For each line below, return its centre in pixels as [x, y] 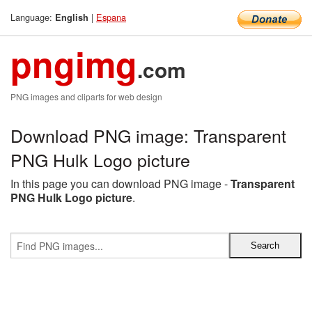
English [72, 17]
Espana [111, 17]
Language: [33, 17]
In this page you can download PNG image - [120, 184]
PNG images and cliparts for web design [86, 96]
